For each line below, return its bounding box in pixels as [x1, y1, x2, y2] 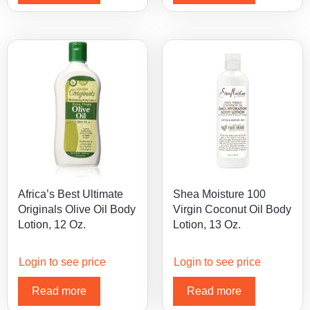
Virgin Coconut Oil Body [173, 203, 291, 215]
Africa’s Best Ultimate [18, 188, 123, 200]
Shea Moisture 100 [173, 188, 266, 200]
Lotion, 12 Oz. [18, 218, 86, 230]
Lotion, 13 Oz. [173, 218, 241, 230]
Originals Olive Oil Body [18, 203, 136, 215]
